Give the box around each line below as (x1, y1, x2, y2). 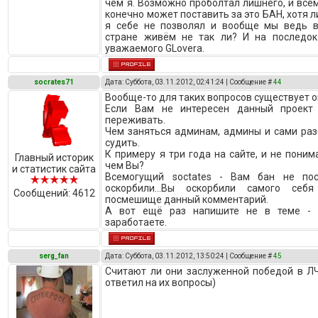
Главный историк (14, 152, 94, 163)
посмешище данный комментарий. (105, 194, 269, 205)
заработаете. (105, 216, 168, 228)
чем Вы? (105, 160, 145, 171)
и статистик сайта (12, 163, 97, 175)
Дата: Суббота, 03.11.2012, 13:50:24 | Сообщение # (105, 252, 274, 260)
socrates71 (34, 78, 75, 86)
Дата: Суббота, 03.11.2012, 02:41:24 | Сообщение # (105, 78, 274, 86)
